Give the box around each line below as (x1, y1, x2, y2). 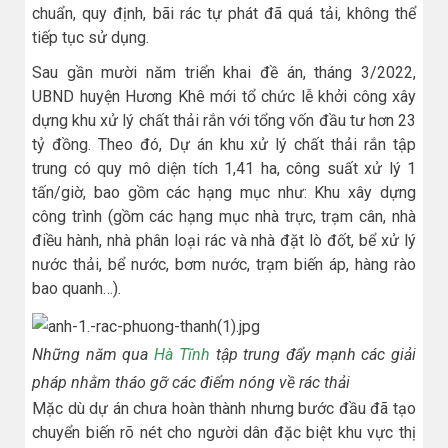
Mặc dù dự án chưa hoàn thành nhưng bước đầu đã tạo (32, 398, 416, 418)
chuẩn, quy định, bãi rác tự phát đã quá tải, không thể (32, 4, 416, 24)
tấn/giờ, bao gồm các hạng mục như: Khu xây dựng (32, 183, 416, 203)
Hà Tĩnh (154, 344, 210, 364)
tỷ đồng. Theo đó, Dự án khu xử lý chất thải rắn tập (32, 135, 416, 155)
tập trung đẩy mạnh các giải (209, 344, 417, 364)
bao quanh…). (32, 279, 121, 299)
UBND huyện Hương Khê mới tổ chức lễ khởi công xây (32, 87, 416, 107)
